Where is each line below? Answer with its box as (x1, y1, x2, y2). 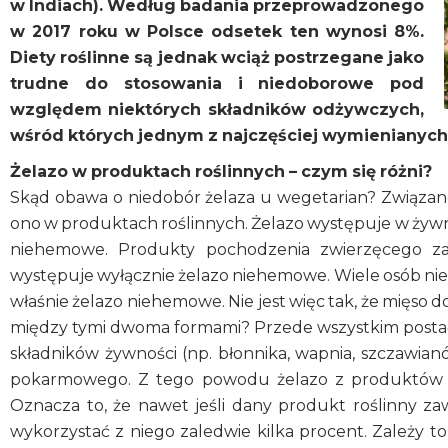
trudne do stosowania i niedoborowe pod (10, 74, 425, 94)
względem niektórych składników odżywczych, (10, 100, 425, 120)
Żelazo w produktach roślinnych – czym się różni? (10, 162, 432, 182)
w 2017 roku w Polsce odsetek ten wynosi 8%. (10, 22, 425, 42)
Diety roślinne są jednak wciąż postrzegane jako (10, 48, 425, 68)
